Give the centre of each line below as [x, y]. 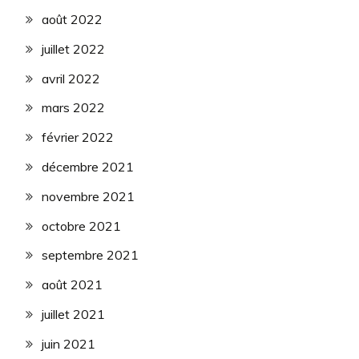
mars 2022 [73, 108]
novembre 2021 [88, 196]
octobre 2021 [81, 226]
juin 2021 [69, 343]
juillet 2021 [73, 315]
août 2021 [72, 285]
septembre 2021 [90, 255]
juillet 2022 [73, 48]
